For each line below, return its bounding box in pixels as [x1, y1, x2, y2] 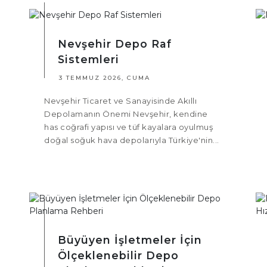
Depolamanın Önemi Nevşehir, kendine [44, 109, 208, 119]
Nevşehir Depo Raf [58, 38, 172, 51]
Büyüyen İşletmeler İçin [58, 234, 202, 247]
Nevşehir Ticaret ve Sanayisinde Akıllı [44, 96, 197, 106]
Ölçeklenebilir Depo [58, 249, 179, 262]
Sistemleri [58, 53, 119, 66]
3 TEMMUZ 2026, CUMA [59, 74, 150, 82]
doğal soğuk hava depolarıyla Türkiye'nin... [44, 135, 219, 145]
